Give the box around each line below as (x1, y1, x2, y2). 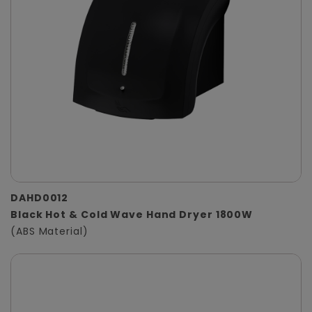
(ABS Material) (10, 224, 88, 239)
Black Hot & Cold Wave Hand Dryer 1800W (10, 208, 253, 222)
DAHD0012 (10, 191, 69, 205)
